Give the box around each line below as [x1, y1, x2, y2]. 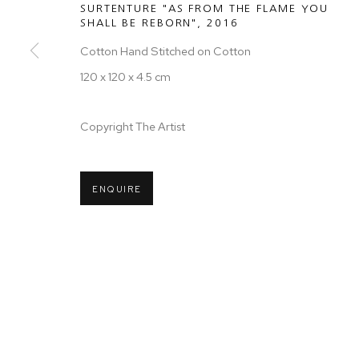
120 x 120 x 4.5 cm [80, 69, 171, 84]
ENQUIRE [92, 184, 142, 195]
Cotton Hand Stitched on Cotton [80, 43, 251, 58]
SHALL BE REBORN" [80, 18, 198, 28]
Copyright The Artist [80, 119, 185, 134]
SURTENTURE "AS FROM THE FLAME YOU [80, 3, 329, 14]
